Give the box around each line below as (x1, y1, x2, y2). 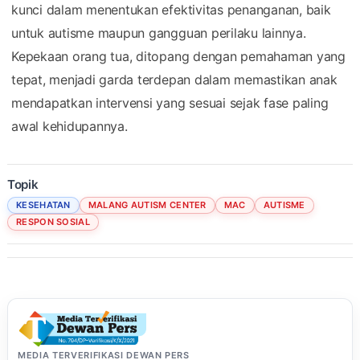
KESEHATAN (16, 198, 71, 211)
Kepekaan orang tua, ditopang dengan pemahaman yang (11, 47, 346, 64)
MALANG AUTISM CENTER (88, 198, 207, 211)
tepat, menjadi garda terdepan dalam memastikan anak (11, 71, 337, 88)
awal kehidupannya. (11, 117, 128, 134)
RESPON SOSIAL (16, 215, 90, 227)
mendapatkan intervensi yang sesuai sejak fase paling (11, 94, 329, 111)
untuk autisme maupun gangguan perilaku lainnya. (11, 24, 306, 41)
